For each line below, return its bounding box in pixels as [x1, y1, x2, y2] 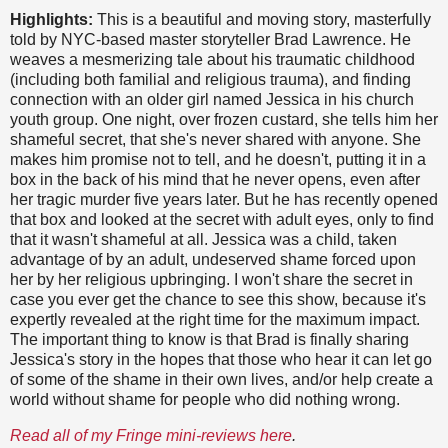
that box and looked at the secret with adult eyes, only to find [10, 211, 434, 229]
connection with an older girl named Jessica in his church [10, 91, 414, 109]
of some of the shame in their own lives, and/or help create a [10, 371, 433, 389]
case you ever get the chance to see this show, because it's [10, 291, 426, 309]
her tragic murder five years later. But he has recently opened [10, 191, 438, 209]
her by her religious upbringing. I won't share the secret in [10, 271, 413, 289]
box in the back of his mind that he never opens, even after [10, 171, 420, 189]
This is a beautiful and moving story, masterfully [93, 11, 431, 29]
